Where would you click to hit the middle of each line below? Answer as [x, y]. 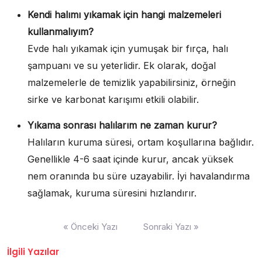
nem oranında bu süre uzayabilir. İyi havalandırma [139, 176]
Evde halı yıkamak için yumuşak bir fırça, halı [128, 48]
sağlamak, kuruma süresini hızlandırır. [112, 193]
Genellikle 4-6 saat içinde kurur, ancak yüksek [130, 159]
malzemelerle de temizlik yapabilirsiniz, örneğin [132, 82]
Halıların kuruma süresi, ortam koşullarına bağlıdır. [141, 142]
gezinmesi [30, 234]
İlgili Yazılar [33, 251]
